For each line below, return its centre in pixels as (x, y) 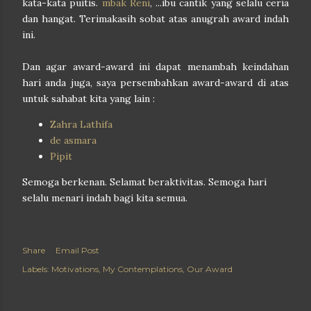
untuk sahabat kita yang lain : (89, 99)
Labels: (36, 269)
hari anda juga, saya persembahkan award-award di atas (155, 83)
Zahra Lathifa (81, 125)
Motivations (75, 269)
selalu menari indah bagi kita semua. (105, 198)
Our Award (210, 269)
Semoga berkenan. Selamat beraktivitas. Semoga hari (144, 182)
